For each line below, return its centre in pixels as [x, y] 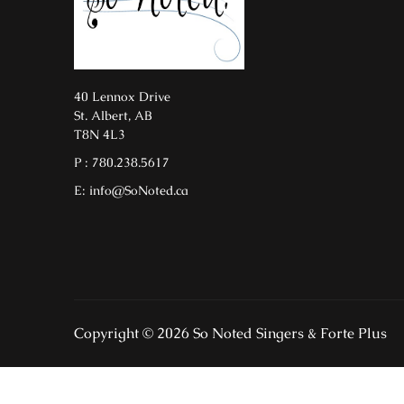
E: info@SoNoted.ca [131, 191]
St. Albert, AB [113, 116]
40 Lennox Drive [122, 97]
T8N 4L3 [100, 135]
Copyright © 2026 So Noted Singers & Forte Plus [230, 334]
